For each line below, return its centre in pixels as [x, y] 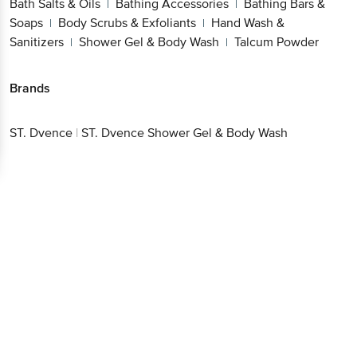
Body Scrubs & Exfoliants [127, 23]
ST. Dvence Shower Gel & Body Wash [184, 133]
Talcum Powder [277, 42]
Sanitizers [37, 42]
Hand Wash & [248, 23]
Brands [30, 88]
